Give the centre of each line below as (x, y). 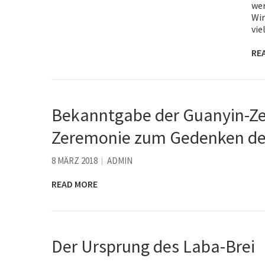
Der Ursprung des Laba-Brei (153, 246)
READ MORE (75, 184)
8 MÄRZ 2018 (75, 160)
